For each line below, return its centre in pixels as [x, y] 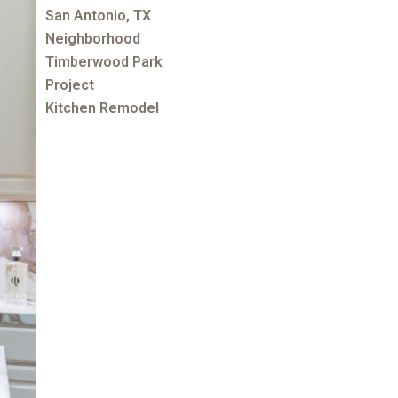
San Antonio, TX [99, 15]
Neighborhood [93, 38]
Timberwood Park [104, 61]
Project [70, 84]
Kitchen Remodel [103, 107]
